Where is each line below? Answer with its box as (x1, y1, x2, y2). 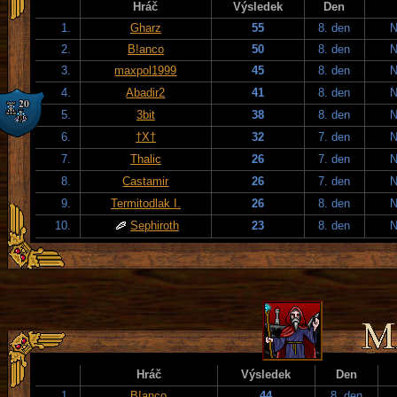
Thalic (130, 152, 161, 166)
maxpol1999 (114, 63, 177, 77)
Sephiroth (130, 218, 179, 232)
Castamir (122, 174, 169, 188)
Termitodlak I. (111, 196, 181, 210)
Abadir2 (126, 85, 166, 99)
